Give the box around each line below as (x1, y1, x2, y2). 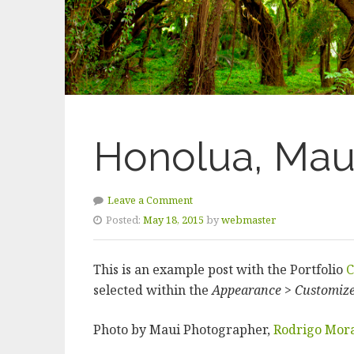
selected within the (93, 281, 212, 299)
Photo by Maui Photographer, (93, 320, 273, 338)
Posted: (106, 212, 141, 227)
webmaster (221, 212, 276, 227)
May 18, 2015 (143, 212, 204, 227)
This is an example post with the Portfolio (93, 260, 346, 278)
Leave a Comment (107, 192, 193, 207)
